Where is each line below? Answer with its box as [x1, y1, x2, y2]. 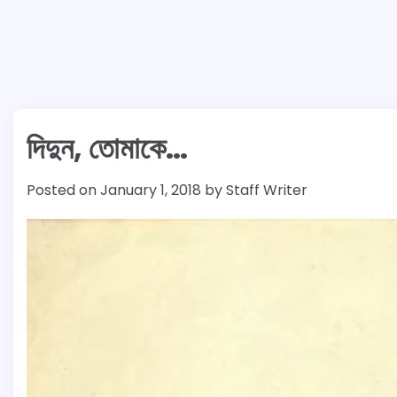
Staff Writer [226, 180, 307, 200]
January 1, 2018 [100, 180, 201, 200]
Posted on [27, 180, 100, 200]
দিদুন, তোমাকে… [27, 128, 188, 169]
